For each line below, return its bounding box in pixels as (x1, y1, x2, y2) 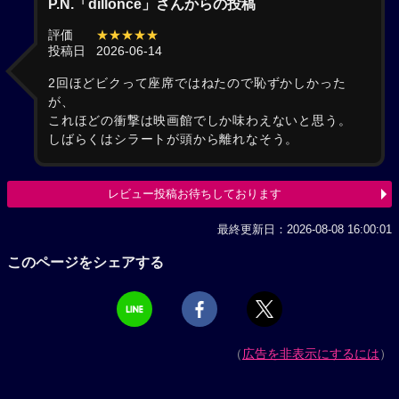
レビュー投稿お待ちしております (107, 187, 281, 200)
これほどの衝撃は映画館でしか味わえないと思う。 (48, 114, 352, 127)
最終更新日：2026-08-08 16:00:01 (217, 223, 392, 236)
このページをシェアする (7, 254, 164, 271)
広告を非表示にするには (242, 346, 379, 361)
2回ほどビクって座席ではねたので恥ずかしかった (48, 77, 346, 90)
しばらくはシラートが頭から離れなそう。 (48, 133, 299, 146)
